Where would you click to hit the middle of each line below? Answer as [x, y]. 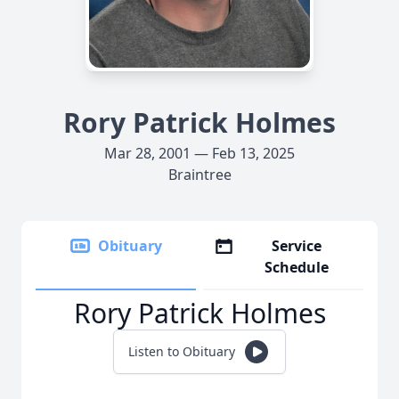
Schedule [297, 267]
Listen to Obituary [182, 351]
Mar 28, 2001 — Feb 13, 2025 [199, 153]
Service [297, 246]
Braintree [199, 175]
